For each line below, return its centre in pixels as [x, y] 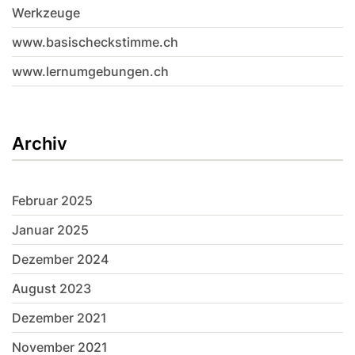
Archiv [40, 144]
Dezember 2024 [60, 260]
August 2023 [52, 289]
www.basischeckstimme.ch [95, 42]
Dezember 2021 [59, 318]
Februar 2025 [52, 201]
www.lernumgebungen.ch [90, 72]
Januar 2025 [50, 230]
